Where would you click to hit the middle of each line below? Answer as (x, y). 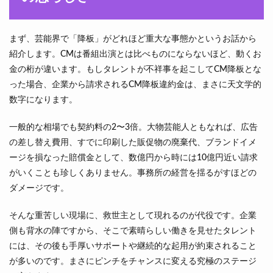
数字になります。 (43, 100)
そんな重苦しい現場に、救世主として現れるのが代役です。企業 (133, 216)
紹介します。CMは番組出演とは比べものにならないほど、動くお (135, 54)
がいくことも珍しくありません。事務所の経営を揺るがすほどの (133, 173)
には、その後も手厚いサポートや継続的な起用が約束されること (133, 246)
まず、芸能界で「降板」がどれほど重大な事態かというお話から (133, 39)
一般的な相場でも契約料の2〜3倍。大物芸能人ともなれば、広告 (133, 127)
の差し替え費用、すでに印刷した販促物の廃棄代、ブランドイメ (133, 143)
